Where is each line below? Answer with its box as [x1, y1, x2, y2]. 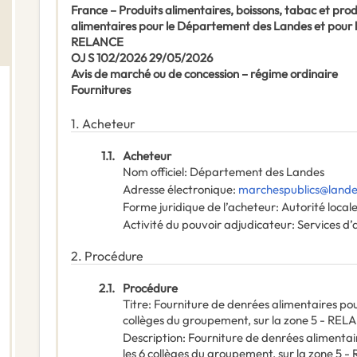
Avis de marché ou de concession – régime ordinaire [71, 66, 338, 82]
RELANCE [71, 34, 124, 50]
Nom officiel [123, 164, 184, 180]
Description [123, 330, 182, 346]
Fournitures [71, 82, 131, 98]
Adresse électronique [123, 182, 233, 198]
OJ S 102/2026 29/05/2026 [71, 50, 213, 66]
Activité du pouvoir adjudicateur [123, 217, 292, 233]
